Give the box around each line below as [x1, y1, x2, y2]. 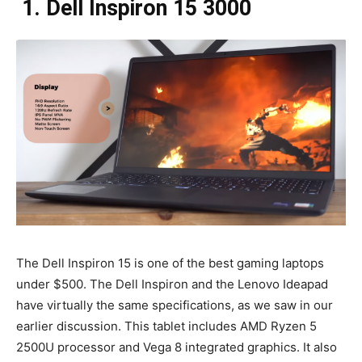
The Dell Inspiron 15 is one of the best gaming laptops [16, 255, 324, 271]
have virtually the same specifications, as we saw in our [16, 297, 333, 314]
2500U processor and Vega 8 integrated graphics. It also [16, 339, 337, 356]
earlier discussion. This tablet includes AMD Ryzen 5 [16, 318, 317, 335]
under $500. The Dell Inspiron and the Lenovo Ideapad [16, 276, 328, 293]
